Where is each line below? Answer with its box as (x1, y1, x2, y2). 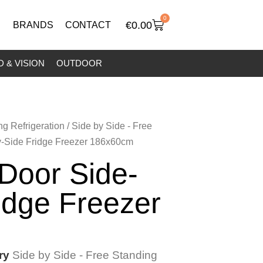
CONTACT (65, 19, 111, 30)
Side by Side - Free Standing (12, 249, 157, 262)
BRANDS (12, 19, 53, 30)
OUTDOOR (56, 58, 102, 69)
